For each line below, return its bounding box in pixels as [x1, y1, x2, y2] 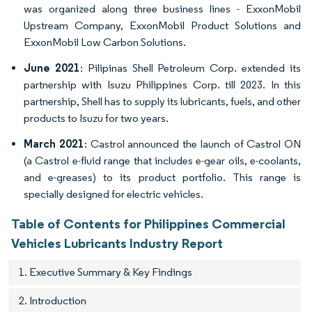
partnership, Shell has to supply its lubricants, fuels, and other [24, 95, 301, 109]
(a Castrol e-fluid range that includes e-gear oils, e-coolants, [24, 154, 301, 168]
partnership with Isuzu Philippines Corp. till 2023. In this [24, 78, 301, 92]
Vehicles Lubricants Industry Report [11, 235, 223, 252]
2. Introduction [19, 294, 86, 308]
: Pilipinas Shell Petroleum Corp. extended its [79, 61, 302, 75]
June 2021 [24, 61, 80, 75]
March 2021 [24, 136, 84, 151]
